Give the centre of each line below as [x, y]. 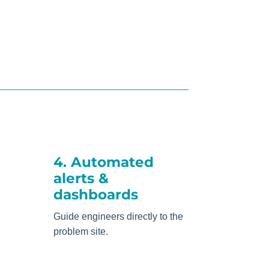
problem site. [81, 232]
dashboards [96, 195]
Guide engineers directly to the [119, 217]
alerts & [81, 179]
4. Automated [104, 162]
